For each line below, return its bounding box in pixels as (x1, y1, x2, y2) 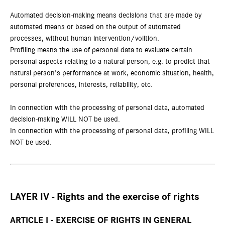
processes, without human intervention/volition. (10, 35, 159, 42)
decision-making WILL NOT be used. (10, 116, 120, 123)
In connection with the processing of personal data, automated (10, 104, 204, 111)
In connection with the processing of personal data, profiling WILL (10, 127, 214, 135)
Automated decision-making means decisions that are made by (10, 12, 202, 19)
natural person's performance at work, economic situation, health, (10, 69, 214, 77)
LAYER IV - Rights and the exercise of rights (10, 192, 199, 202)
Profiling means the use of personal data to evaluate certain (10, 46, 192, 54)
